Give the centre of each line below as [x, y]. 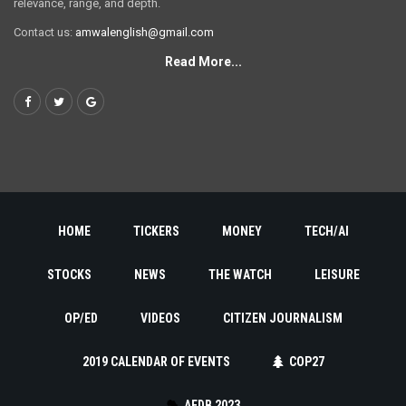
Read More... [203, 61]
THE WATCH [240, 275]
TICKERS [156, 232]
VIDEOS [160, 319]
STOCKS [69, 275]
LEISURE [337, 275]
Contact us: [44, 32]
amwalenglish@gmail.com [145, 32]
